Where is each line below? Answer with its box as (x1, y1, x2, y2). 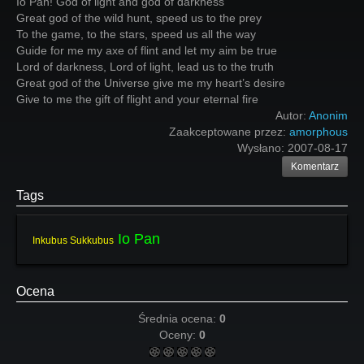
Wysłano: (237, 141, 288, 154)
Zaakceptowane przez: (169, 125, 289, 138)
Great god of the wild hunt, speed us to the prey (16, 11, 262, 24)
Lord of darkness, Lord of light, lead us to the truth (16, 60, 274, 73)
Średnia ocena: (138, 312, 219, 325)
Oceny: (158, 328, 199, 341)
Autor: (275, 109, 309, 122)
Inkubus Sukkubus (32, 235, 114, 246)
